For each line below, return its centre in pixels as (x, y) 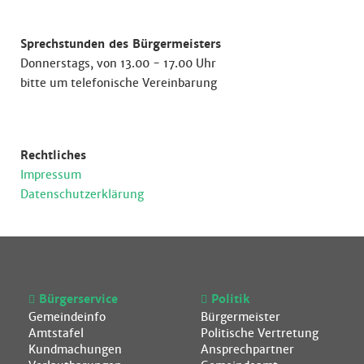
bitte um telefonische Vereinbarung (119, 82)
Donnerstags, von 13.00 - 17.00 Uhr (118, 63)
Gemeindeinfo (67, 316)
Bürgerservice (78, 299)
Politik (230, 299)
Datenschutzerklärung (82, 194)
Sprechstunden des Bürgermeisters (121, 43)
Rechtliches (53, 155)
